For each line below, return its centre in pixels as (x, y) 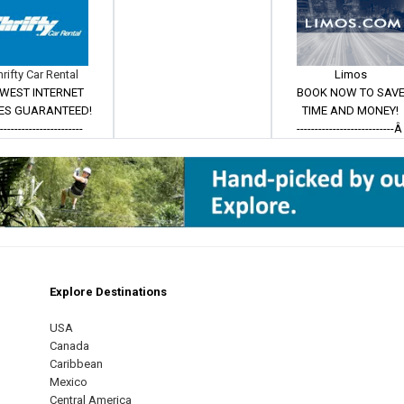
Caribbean (76, 364)
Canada (69, 346)
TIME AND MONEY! (351, 110)
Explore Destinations (108, 292)
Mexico (69, 382)
